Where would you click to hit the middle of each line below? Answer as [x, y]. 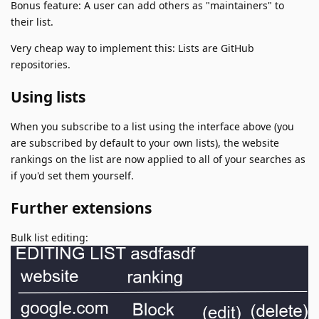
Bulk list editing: [49, 237]
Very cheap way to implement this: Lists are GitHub [132, 48]
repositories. [41, 64]
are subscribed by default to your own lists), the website [145, 142]
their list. [32, 21]
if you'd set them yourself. [72, 175]
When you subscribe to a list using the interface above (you [152, 126]
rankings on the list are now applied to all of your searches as [158, 159]
